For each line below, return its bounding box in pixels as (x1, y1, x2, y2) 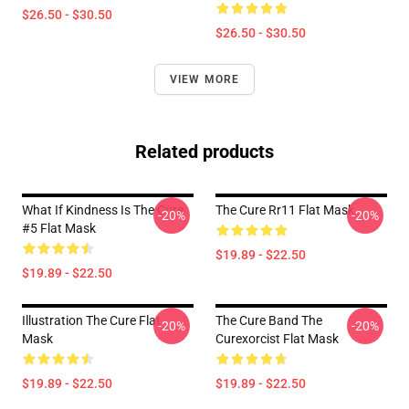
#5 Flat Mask (22, 221, 96, 236)
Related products (135, 141, 274, 163)
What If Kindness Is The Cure (22, 203, 184, 217)
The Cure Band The (215, 313, 322, 328)
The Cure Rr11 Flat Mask (215, 203, 354, 217)
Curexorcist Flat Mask (215, 331, 339, 346)
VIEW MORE (169, 73, 240, 86)
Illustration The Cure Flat (22, 313, 161, 328)
